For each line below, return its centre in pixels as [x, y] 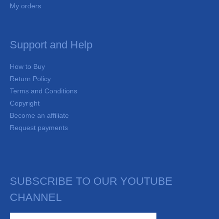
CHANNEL [36, 197]
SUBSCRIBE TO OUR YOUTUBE [91, 181]
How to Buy [27, 66]
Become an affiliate [39, 115]
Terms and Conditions [44, 91]
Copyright [25, 103]
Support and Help [51, 45]
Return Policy [30, 79]
